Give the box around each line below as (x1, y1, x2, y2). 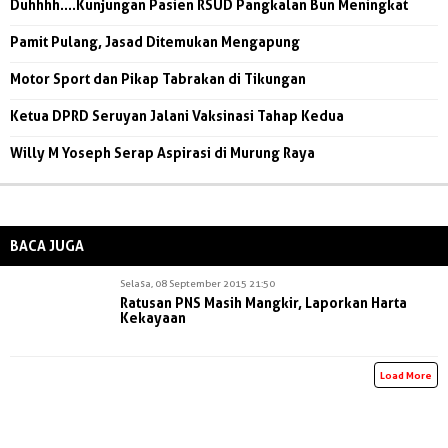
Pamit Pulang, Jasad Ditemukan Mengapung (10, 32, 300, 50)
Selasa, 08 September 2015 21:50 (120, 276, 275, 289)
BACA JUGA (10, 236, 84, 254)
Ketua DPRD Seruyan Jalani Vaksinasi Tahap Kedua (10, 106, 344, 124)
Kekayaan (120, 308, 186, 326)
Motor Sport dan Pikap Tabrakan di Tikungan (10, 69, 306, 87)
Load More (380, 368, 432, 381)
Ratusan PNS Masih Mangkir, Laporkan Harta (120, 293, 407, 311)
